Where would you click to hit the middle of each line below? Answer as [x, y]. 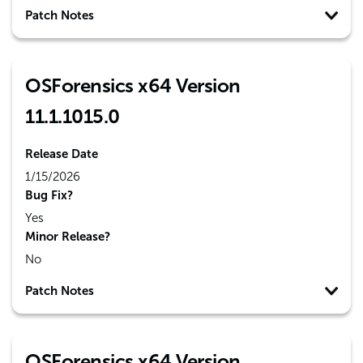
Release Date [62, 154]
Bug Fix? [49, 195]
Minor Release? [68, 237]
